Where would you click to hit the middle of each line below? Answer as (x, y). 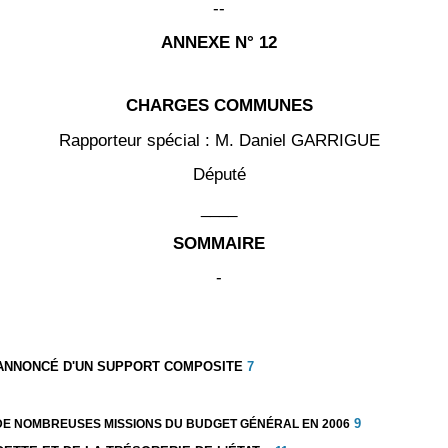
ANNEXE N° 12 (219, 42)
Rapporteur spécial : (136, 139)
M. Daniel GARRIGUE (297, 139)
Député (219, 174)
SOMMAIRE (219, 242)
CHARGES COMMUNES (219, 105)
